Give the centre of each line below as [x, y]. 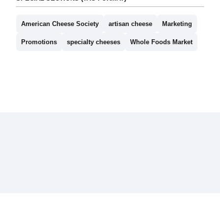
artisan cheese [130, 24]
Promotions [39, 42]
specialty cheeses [93, 42]
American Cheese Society [60, 24]
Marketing [177, 24]
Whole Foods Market [161, 42]
